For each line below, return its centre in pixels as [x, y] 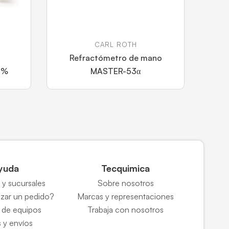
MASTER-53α [116, 71]
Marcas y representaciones [126, 196]
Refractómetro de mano [116, 58]
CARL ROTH [116, 44]
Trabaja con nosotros [126, 210]
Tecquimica [126, 168]
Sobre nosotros [125, 183]
